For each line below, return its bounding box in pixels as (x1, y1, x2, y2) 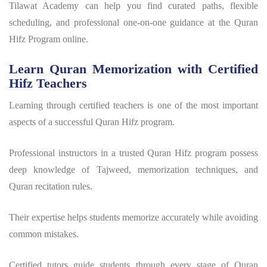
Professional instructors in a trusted (9, 148, 148, 159)
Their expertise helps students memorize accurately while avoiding (9, 212, 258, 223)
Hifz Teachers (9, 76, 87, 91)
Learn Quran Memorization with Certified (9, 61, 258, 77)
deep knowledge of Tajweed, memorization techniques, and (9, 164, 258, 175)
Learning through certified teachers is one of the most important (9, 100, 258, 111)
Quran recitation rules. (9, 181, 92, 192)
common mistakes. (9, 229, 79, 240)
